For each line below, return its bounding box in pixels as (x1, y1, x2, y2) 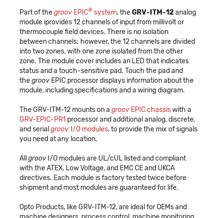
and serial (19, 125, 51, 133)
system (92, 8, 117, 17)
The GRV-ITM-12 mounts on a (19, 105, 111, 114)
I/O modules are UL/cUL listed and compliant (46, 154, 186, 163)
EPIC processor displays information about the (50, 76, 194, 85)
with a (171, 105, 191, 114)
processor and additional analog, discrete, (66, 115, 195, 124)
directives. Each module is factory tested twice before (19, 173, 186, 182)
